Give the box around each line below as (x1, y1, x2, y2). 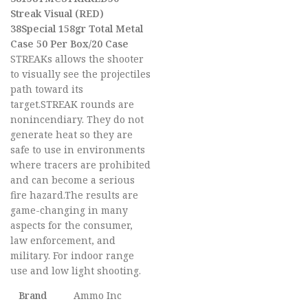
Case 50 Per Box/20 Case (10, 37, 129, 50)
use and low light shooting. (10, 264, 141, 277)
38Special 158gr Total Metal (10, 22, 143, 35)
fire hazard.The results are (10, 188, 138, 201)
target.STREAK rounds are (10, 98, 134, 111)
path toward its (10, 82, 83, 96)
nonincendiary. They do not (10, 113, 144, 126)
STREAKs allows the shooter (10, 52, 144, 65)
